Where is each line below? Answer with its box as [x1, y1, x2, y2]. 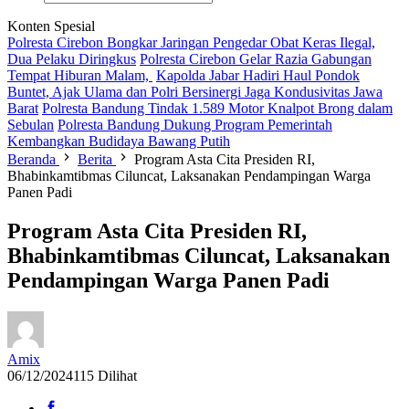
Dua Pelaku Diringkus [7, 51, 136, 67]
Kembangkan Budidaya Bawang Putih [7, 133, 230, 149]
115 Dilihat [73, 367, 137, 383]
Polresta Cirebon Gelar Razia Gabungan [140, 51, 372, 67]
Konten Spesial [7, 18, 95, 34]
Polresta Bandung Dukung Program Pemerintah [58, 117, 332, 132]
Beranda [7, 152, 56, 167]
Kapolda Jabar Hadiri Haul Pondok [156, 68, 360, 83]
